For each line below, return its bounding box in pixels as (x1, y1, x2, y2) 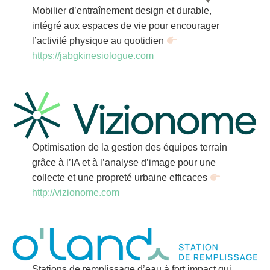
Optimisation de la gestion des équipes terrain (31, 142, 227, 153)
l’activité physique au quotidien (31, 36, 166, 46)
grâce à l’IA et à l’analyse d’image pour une (31, 157, 216, 168)
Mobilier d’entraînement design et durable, (31, 5, 212, 16)
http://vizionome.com (31, 187, 119, 198)
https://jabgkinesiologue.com (31, 51, 154, 61)
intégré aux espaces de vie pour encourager (31, 20, 219, 31)
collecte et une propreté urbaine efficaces (31, 172, 210, 183)
